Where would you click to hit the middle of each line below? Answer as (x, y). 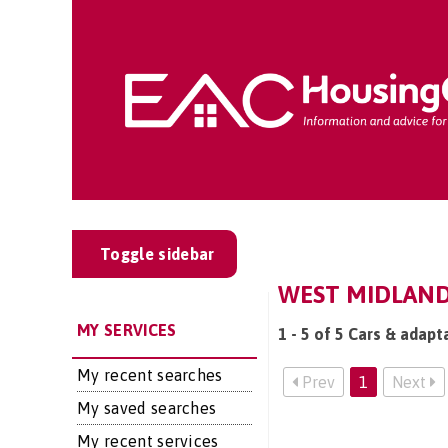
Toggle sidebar (157, 254)
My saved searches (147, 408)
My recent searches (150, 375)
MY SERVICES (127, 330)
